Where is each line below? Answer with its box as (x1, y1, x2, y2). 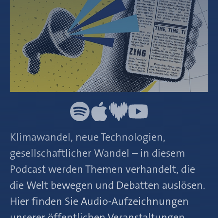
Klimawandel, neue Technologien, (10, 130, 165, 144)
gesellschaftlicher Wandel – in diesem (10, 146, 185, 160)
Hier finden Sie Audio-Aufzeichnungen (10, 194, 189, 208)
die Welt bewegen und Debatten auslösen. (10, 178, 205, 192)
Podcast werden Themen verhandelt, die (10, 162, 195, 176)
